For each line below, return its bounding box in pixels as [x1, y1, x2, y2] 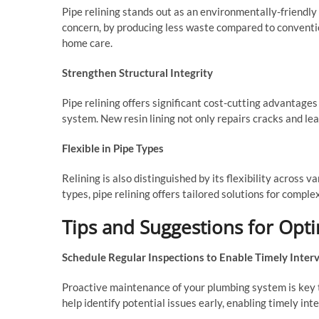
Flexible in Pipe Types [62, 142, 164, 155]
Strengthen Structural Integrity [62, 66, 213, 80]
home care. [62, 36, 113, 50]
